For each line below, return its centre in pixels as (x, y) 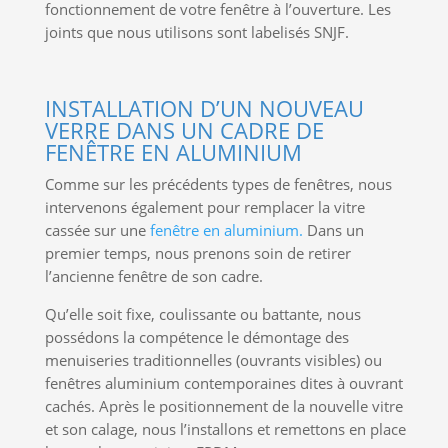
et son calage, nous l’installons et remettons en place (225, 429)
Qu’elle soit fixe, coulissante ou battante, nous (202, 314)
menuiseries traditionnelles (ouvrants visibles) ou (213, 360)
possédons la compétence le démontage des (196, 337)
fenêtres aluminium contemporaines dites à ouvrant (223, 383)
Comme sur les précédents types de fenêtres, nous (218, 184)
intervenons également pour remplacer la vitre (204, 207)
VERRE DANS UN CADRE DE (184, 130)
